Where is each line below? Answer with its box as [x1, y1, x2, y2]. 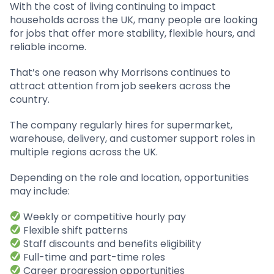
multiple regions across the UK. [10, 144, 158, 159]
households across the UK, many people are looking [10, 12, 257, 27]
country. [10, 92, 50, 106]
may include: [10, 183, 70, 198]
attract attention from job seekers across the [10, 78, 231, 93]
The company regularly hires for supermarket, [10, 117, 232, 132]
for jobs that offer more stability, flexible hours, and [10, 26, 255, 40]
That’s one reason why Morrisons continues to [10, 65, 231, 80]
